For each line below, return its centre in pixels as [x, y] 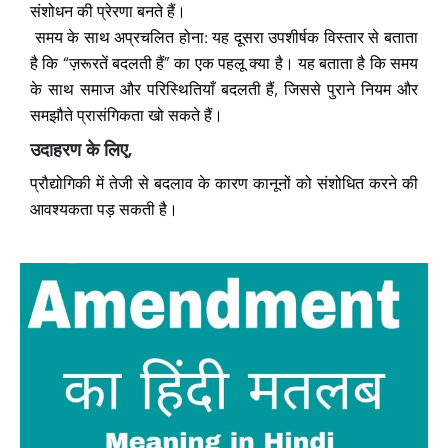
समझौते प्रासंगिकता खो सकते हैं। [128, 116]
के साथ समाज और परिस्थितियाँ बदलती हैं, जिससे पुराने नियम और [224, 90]
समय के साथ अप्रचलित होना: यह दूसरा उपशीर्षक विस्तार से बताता [224, 38]
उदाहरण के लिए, [83, 150]
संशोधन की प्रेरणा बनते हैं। [108, 12]
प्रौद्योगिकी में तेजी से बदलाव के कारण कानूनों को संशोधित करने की [224, 184]
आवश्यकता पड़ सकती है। [104, 210]
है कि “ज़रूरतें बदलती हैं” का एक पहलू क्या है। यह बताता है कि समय [224, 64]
